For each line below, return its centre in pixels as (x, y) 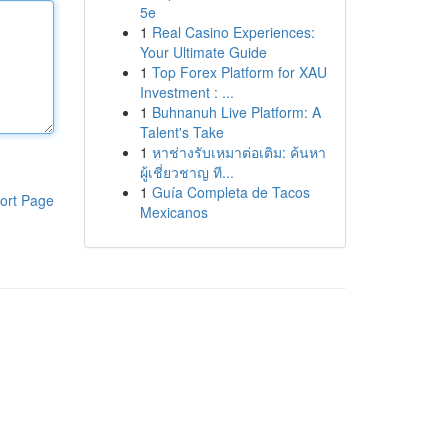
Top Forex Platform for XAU (239, 72)
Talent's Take (181, 132)
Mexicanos (173, 212)
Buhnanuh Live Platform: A (236, 112)
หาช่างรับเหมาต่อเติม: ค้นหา (238, 152)
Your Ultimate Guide (203, 52)
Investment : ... (186, 92)
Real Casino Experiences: (233, 32)
